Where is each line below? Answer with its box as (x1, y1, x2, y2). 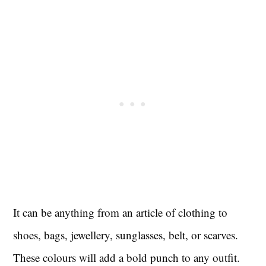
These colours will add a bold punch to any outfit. (13, 249, 240, 265)
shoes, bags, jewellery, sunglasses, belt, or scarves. (13, 227, 239, 242)
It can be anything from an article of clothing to (13, 204, 228, 220)
